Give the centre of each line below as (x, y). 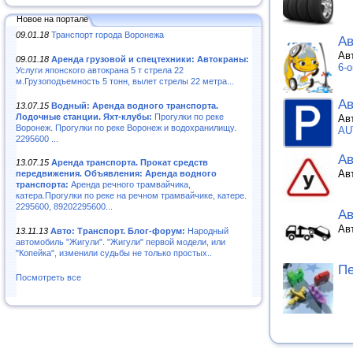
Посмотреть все (48, 278)
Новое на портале (52, 19)
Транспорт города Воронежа (108, 34)
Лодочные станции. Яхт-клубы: (84, 116)
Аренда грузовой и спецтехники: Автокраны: (150, 59)
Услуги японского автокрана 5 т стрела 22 (100, 70)
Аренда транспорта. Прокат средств (130, 163)
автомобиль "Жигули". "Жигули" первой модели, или (121, 242)
